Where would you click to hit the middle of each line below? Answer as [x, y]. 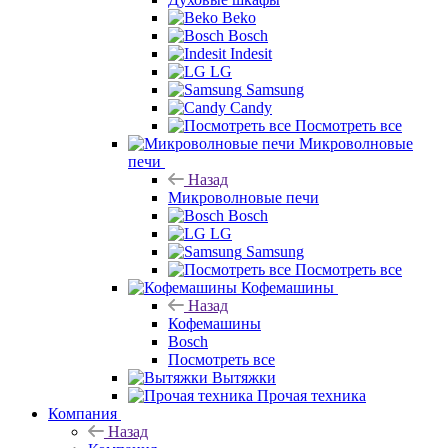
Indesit [251, 63]
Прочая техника [311, 405]
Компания [82, 423]
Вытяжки [244, 387]
